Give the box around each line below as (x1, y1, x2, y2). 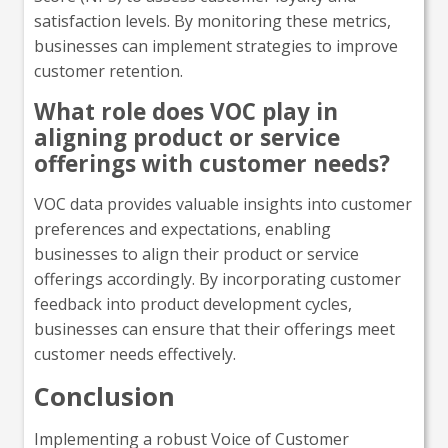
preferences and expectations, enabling (34, 217, 331, 240)
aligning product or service (34, 121, 340, 153)
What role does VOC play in (34, 95, 338, 127)
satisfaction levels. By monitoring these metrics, (34, 9, 391, 32)
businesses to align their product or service (34, 242, 359, 265)
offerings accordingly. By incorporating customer (34, 267, 401, 290)
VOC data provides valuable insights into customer (34, 192, 412, 215)
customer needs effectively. (34, 342, 236, 365)
